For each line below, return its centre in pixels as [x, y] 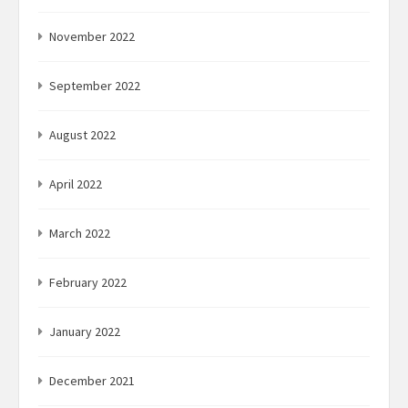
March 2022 [80, 234]
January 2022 [85, 332]
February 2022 [88, 283]
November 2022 [92, 37]
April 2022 [76, 184]
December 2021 [92, 381]
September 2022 [95, 86]
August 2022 [82, 135]
